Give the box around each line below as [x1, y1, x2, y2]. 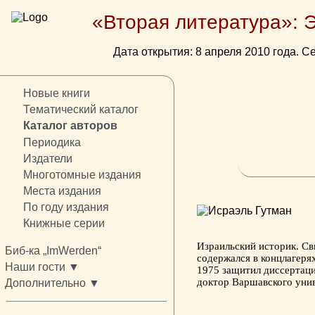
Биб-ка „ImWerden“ [5, 245, 101, 257]
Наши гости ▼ [5, 261, 79, 274]
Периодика [22, 136, 81, 148]
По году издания [22, 200, 109, 213]
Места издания [22, 184, 101, 197]
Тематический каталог [22, 103, 139, 116]
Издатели [22, 152, 72, 165]
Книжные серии [22, 217, 105, 230]
